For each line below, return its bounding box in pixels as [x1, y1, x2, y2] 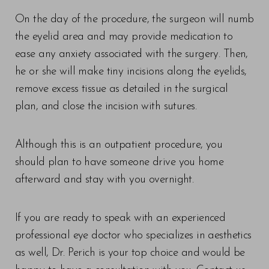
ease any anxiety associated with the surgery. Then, [15, 48, 248, 60]
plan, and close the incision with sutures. [15, 100, 197, 112]
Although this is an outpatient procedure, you [15, 139, 223, 151]
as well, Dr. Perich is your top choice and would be [15, 247, 245, 259]
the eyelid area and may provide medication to [15, 31, 233, 43]
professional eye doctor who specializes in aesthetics [15, 229, 252, 241]
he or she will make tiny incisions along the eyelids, [15, 65, 247, 77]
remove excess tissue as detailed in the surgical [15, 83, 228, 95]
